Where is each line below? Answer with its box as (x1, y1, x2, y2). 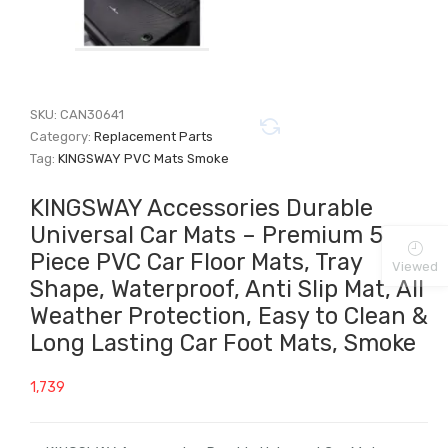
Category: (30, 129, 95, 145)
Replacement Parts (94, 129, 214, 145)
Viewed (392, 259, 438, 274)
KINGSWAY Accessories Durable (30, 194, 374, 223)
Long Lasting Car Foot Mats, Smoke (30, 329, 417, 358)
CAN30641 (60, 107, 125, 123)
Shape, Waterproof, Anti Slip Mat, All (30, 275, 425, 304)
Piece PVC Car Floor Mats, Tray (30, 248, 363, 277)
